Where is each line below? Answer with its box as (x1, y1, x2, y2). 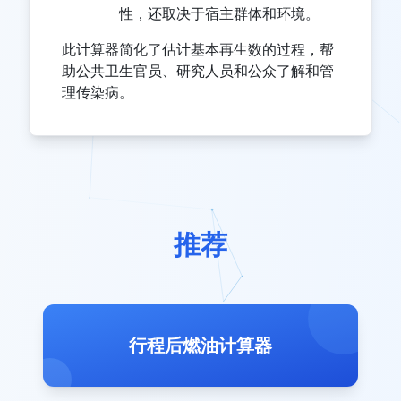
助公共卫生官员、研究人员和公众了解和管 (62, 62, 334, 80)
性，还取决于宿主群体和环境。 (119, 4, 320, 22)
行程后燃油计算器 (129, 335, 272, 356)
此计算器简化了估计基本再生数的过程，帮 (62, 40, 334, 58)
